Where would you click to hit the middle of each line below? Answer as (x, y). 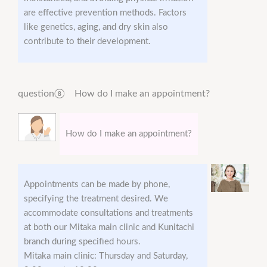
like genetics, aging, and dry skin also (96, 27)
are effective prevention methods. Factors (105, 13)
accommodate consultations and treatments (108, 213)
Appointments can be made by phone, (97, 185)
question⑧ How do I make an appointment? (114, 94)
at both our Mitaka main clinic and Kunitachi (109, 228)
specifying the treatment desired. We (96, 199)
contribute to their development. (87, 42)
